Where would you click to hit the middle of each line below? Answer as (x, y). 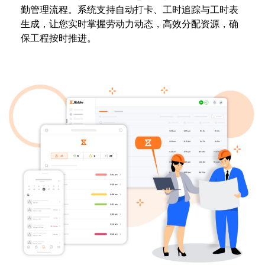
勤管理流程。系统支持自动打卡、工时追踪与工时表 (130, 10)
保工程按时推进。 (59, 38)
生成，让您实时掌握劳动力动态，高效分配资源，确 (130, 24)
